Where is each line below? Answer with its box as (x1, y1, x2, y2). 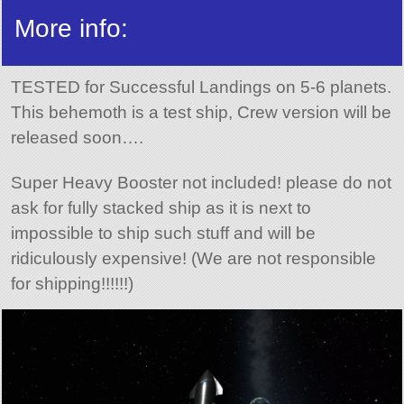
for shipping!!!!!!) (10, 274, 133, 294)
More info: (14, 14, 129, 43)
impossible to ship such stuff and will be (10, 224, 316, 243)
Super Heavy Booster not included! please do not (10, 173, 391, 193)
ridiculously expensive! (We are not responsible (10, 249, 376, 269)
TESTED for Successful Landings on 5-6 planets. (10, 77, 391, 96)
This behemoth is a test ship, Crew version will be (10, 102, 391, 122)
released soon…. (10, 127, 143, 147)
